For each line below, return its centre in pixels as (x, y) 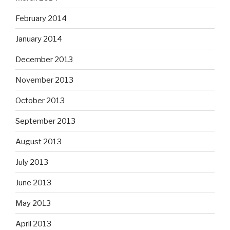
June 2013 (33, 183)
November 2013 (44, 80)
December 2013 (44, 59)
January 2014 (39, 39)
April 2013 (33, 224)
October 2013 (40, 100)
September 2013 (45, 121)
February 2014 (41, 18)
